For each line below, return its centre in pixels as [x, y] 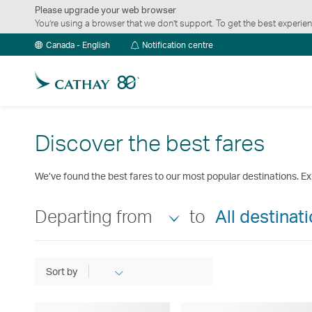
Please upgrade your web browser [106, 10]
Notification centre [178, 45]
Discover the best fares [150, 143]
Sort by [62, 272]
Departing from [93, 216]
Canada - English [78, 45]
